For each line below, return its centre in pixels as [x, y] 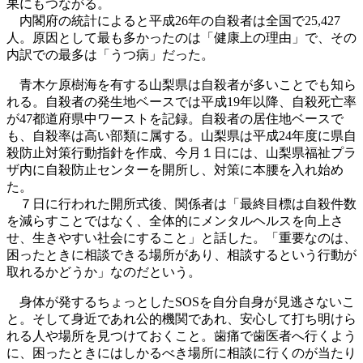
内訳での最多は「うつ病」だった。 [110, 54]
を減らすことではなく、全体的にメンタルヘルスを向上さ [175, 220]
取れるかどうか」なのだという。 [104, 271]
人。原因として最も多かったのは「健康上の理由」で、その [181, 37]
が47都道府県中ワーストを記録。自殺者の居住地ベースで [175, 118]
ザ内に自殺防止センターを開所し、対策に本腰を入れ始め [175, 169]
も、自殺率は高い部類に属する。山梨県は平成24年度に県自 [181, 135]
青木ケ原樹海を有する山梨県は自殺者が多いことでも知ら [181, 84]
